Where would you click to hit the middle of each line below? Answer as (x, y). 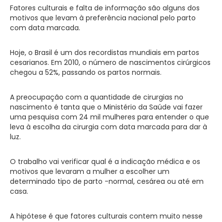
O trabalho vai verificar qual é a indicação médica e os (105, 161)
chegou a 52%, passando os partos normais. (86, 72)
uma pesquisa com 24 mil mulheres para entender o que (110, 117)
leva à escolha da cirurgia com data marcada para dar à (109, 127)
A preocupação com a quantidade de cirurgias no (97, 97)
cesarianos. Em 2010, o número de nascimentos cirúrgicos (110, 62)
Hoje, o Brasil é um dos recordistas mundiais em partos (105, 52)
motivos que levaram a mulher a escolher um (90, 171)
